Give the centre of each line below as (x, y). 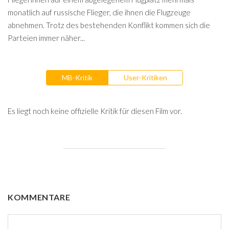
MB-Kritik (77, 77)
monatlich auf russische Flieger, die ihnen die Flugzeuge (99, 12)
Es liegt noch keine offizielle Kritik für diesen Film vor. (95, 111)
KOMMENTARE (39, 197)
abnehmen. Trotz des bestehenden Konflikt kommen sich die (109, 25)
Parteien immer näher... (46, 38)
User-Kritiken (145, 77)
